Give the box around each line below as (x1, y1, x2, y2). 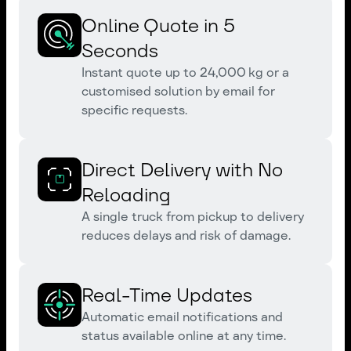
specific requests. (81, 102, 187, 118)
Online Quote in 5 (81, 13, 235, 38)
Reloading (81, 183, 170, 207)
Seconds (81, 38, 158, 63)
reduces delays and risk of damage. (81, 227, 291, 244)
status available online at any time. (81, 327, 286, 344)
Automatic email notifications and (81, 309, 283, 325)
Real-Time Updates (81, 283, 252, 307)
